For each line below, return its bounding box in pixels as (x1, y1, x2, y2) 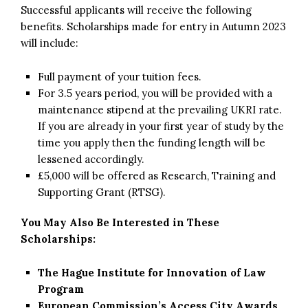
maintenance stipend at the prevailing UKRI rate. (38, 102, 282, 116)
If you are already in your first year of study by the (38, 119, 284, 133)
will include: (21, 36, 78, 49)
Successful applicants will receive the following (21, 3, 252, 16)
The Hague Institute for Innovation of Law (38, 265, 266, 279)
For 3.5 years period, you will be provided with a (38, 86, 272, 100)
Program (38, 282, 84, 296)
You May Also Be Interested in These (21, 215, 219, 229)
